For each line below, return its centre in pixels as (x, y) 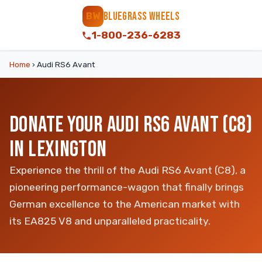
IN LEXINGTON (58, 149)
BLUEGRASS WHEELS (142, 16)
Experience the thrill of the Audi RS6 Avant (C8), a (127, 170)
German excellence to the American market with (125, 204)
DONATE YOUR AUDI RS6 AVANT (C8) (131, 125)
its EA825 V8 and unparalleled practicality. (110, 221)
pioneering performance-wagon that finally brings (127, 187)
